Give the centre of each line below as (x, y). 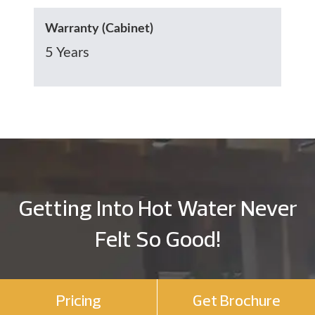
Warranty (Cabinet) (99, 28)
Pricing (78, 302)
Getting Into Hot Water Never (157, 210)
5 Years (67, 52)
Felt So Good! (157, 241)
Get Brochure (236, 302)
